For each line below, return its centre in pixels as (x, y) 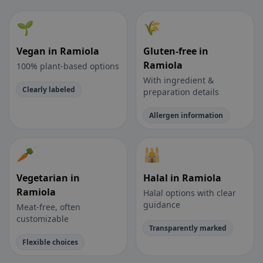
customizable (43, 219)
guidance (162, 205)
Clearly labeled (49, 90)
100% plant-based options (68, 66)
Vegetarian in (48, 178)
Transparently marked (188, 228)
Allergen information (186, 116)
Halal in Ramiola (182, 178)
